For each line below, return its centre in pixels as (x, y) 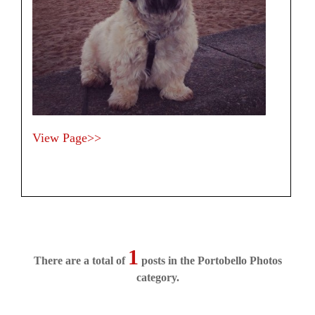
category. (157, 278)
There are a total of (81, 261)
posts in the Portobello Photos (210, 261)
